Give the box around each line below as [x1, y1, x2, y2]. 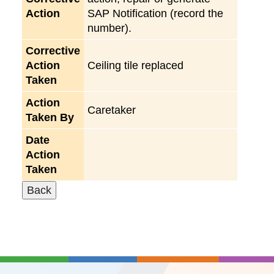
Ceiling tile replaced [87, 59, 183, 72]
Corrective [26, 44, 80, 57]
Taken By [26, 111, 74, 124]
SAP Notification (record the [87, 7, 223, 20]
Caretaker [87, 103, 136, 116]
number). [87, 21, 131, 34]
